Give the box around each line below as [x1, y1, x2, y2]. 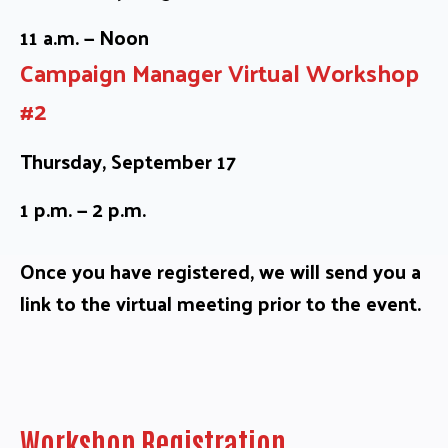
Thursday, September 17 [20, 142, 236, 179]
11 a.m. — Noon [20, 18, 149, 55]
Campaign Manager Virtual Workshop [20, 49, 419, 94]
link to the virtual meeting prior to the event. [20, 284, 421, 321]
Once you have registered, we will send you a [20, 252, 421, 289]
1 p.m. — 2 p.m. [20, 190, 146, 227]
